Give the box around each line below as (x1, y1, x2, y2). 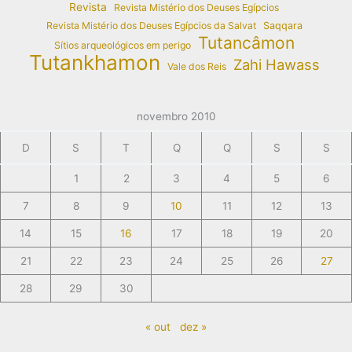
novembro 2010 (136, 109, 216, 123)
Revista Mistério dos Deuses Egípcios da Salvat (46, 19, 256, 31)
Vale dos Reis (167, 60, 226, 72)
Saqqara (262, 19, 302, 31)
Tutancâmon (197, 32, 295, 53)
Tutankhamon (28, 49, 160, 75)
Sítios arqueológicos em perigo (53, 38, 191, 51)
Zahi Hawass (233, 55, 320, 73)
